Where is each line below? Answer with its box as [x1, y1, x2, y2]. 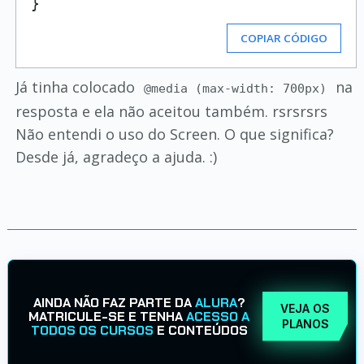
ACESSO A [186, 307, 250, 325]
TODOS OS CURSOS [30, 321, 154, 339]
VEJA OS [280, 301, 331, 315]
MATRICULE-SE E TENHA [28, 307, 187, 325]
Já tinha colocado [15, 77, 139, 97]
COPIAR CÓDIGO [240, 31, 328, 45]
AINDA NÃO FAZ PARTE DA [32, 293, 195, 311]
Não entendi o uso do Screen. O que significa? [15, 124, 334, 144]
